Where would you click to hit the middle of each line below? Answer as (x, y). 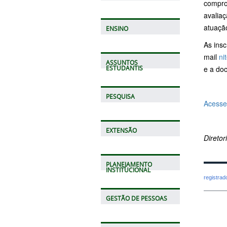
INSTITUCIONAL (128, 170)
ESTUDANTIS (124, 68)
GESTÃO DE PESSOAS (136, 198)
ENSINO (117, 28)
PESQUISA (120, 96)
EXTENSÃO (121, 130)
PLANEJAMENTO (129, 164)
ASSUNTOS (122, 62)
